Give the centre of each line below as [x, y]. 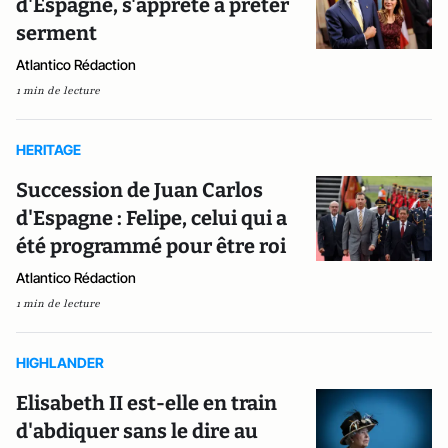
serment [56, 33]
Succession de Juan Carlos [139, 190]
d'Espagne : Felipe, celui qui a [151, 218]
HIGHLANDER [60, 362]
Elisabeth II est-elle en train [146, 403]
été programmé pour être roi [151, 246]
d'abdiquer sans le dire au [137, 431]
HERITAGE [48, 149]
